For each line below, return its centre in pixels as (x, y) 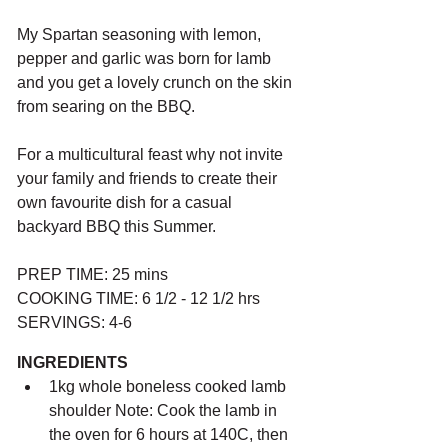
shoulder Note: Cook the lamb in (165, 410)
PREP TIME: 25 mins (92, 274)
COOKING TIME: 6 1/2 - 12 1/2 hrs (140, 298)
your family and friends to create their (149, 178)
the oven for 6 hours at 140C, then (170, 434)
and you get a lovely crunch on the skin (156, 82)
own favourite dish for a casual (126, 202)
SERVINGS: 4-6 (74, 322)
